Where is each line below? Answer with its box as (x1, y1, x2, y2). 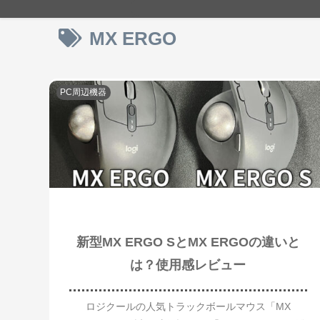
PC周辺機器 (60, 86, 107, 97)
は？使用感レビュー (130, 258, 246, 273)
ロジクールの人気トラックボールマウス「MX (85, 300, 291, 312)
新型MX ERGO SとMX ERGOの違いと (76, 235, 300, 250)
